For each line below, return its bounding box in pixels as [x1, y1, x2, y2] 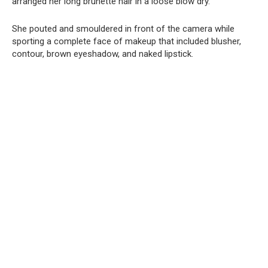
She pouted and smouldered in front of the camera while [12, 23, 234, 34]
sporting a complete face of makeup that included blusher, [12, 35, 241, 47]
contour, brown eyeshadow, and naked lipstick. [12, 48, 193, 59]
